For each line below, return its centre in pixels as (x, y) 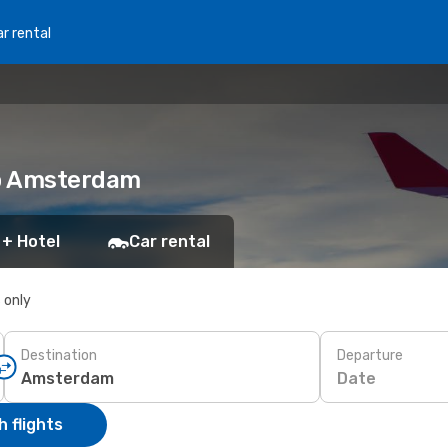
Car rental (169, 241)
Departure (370, 355)
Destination (59, 355)
